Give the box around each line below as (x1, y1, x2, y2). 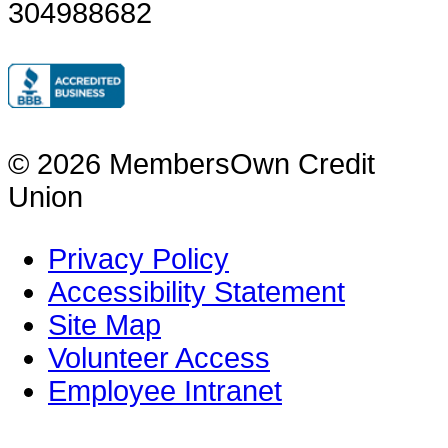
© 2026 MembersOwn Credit (8, 147, 375, 180)
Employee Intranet (48, 374, 282, 407)
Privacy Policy (48, 242, 229, 275)
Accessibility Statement (48, 275, 345, 308)
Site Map (48, 308, 161, 341)
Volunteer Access (48, 341, 270, 374)
